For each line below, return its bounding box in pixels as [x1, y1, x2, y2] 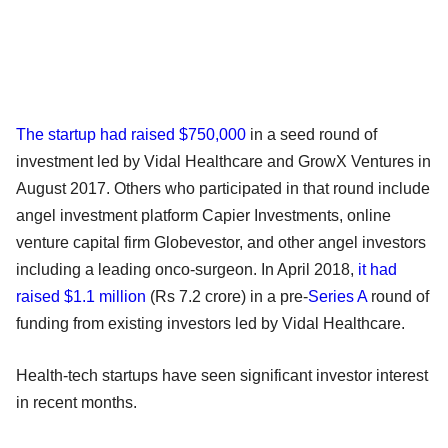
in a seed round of [246, 126, 377, 144]
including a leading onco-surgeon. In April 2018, [16, 261, 354, 279]
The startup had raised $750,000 [16, 126, 246, 144]
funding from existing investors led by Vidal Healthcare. [16, 315, 405, 333]
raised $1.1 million [16, 288, 146, 306]
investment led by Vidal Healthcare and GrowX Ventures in [16, 153, 431, 171]
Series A [308, 288, 367, 306]
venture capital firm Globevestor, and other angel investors [16, 234, 426, 252]
